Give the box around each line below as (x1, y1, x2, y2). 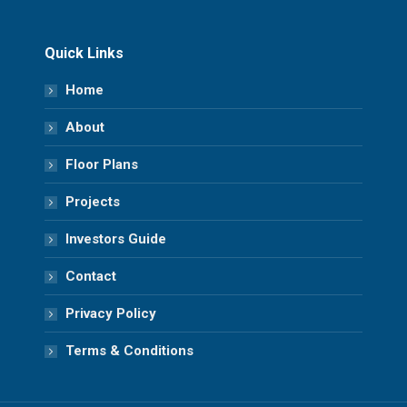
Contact (65, 268, 116, 284)
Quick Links (44, 45, 124, 62)
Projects (65, 194, 120, 210)
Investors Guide (65, 231, 166, 247)
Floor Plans (65, 156, 138, 173)
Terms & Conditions (65, 342, 194, 359)
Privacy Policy (65, 305, 156, 322)
